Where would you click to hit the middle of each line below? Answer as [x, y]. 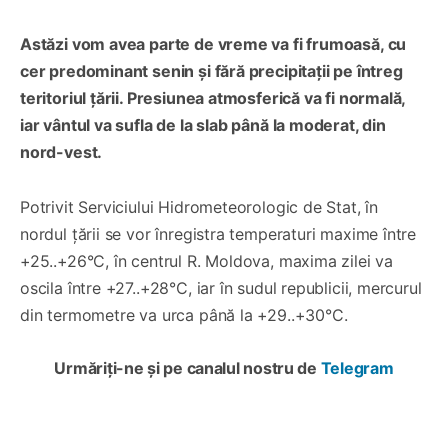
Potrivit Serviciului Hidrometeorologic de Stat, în [199, 207]
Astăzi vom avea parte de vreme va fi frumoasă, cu [213, 44]
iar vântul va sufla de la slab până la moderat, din [203, 125]
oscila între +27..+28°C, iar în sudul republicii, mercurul [221, 288]
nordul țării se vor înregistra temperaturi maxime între [218, 234]
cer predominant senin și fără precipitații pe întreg [211, 71]
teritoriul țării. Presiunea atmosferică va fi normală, [213, 98]
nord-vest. [61, 152]
